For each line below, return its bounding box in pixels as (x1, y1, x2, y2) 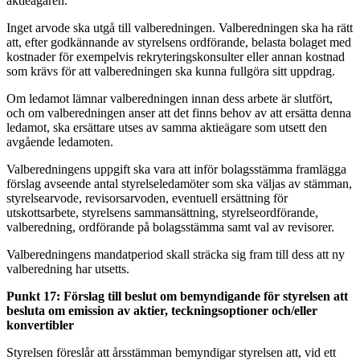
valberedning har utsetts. (6, 261, 129, 276)
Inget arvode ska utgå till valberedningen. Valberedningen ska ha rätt (6, 20, 353, 35)
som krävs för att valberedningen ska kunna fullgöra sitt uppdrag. (6, 63, 335, 78)
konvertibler (6, 317, 74, 332)
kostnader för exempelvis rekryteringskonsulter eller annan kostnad (6, 49, 345, 63)
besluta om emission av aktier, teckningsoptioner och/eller (6, 303, 317, 317)
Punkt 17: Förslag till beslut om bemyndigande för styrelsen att (6, 288, 348, 303)
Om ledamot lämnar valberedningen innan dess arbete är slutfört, (6, 91, 333, 105)
